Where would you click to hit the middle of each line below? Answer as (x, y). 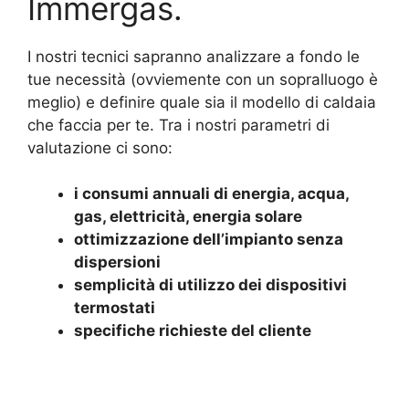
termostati (115, 308)
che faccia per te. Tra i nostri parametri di (178, 125)
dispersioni (117, 262)
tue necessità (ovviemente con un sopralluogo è (203, 79)
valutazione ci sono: (100, 147)
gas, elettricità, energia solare (188, 216)
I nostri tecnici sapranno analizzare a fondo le (194, 56)
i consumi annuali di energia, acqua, (211, 194)
